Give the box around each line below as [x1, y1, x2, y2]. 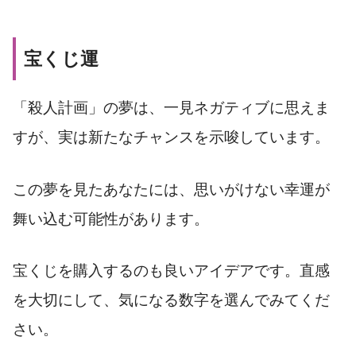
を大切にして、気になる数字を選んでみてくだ [13, 292, 330, 309]
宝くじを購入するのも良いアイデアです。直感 [13, 262, 330, 280]
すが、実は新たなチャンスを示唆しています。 [13, 128, 330, 145]
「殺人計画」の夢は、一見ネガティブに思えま [13, 99, 330, 116]
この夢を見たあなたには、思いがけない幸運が [13, 180, 330, 198]
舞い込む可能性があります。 [13, 210, 209, 227]
